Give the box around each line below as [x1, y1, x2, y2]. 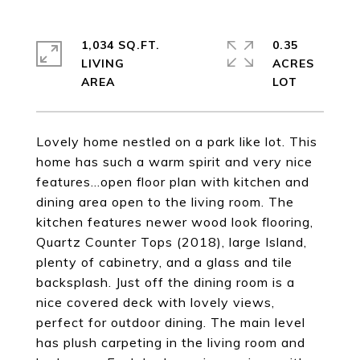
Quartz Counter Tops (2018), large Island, [36, 234, 307, 250]
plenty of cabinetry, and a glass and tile [36, 254, 292, 270]
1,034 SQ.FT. [81, 38, 160, 52]
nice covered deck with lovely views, [36, 294, 275, 310]
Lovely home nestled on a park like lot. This [36, 133, 317, 149]
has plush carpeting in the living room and [36, 334, 305, 350]
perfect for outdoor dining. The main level [36, 314, 305, 330]
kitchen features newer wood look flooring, [36, 214, 313, 230]
